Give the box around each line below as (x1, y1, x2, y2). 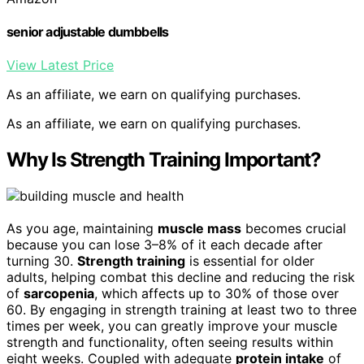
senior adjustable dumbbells (6, 23, 169, 40)
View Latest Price (6, 57, 114, 74)
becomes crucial (241, 220, 346, 236)
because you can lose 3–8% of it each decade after (6, 236, 323, 253)
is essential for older (185, 253, 314, 269)
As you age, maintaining (6, 220, 158, 236)
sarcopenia (24, 285, 94, 301)
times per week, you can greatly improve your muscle (6, 318, 337, 334)
